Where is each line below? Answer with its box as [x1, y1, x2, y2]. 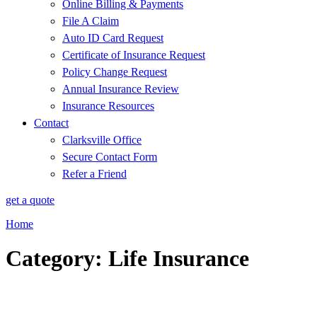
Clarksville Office [62, 134, 142, 146]
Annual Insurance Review [62, 83, 179, 95]
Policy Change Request [62, 66, 167, 78]
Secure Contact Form [62, 151, 157, 163]
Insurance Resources [62, 100, 154, 112]
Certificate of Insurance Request [62, 49, 205, 61]
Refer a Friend [62, 168, 127, 180]
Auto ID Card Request [62, 32, 163, 44]
